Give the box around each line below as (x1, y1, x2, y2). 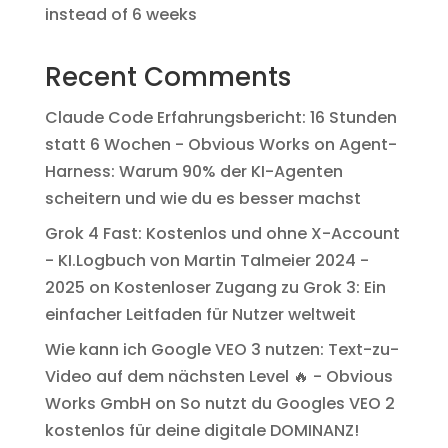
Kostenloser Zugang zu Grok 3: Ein (113, 276, 386, 300)
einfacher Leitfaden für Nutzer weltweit (44, 303, 356, 327)
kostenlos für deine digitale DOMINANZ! (44, 419, 359, 443)
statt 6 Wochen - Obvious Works (44, 133, 310, 157)
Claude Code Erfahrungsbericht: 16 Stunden (44, 106, 397, 130)
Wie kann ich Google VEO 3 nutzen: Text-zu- (44, 338, 399, 362)
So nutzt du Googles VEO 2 (179, 392, 395, 416)
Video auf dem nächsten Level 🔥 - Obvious (44, 365, 393, 389)
